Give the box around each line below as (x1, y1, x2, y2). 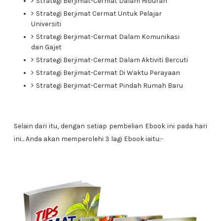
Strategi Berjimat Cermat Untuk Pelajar (36, 9, 162, 18)
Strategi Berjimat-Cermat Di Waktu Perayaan (36, 69, 180, 77)
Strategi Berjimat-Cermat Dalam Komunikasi (36, 33, 180, 41)
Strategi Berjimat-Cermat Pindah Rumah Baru (36, 81, 183, 90)
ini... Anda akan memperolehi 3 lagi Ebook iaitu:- (13, 135, 163, 143)
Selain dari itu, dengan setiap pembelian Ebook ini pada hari (13, 122, 208, 130)
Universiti (31, 20, 61, 28)
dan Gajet (31, 43, 62, 51)
